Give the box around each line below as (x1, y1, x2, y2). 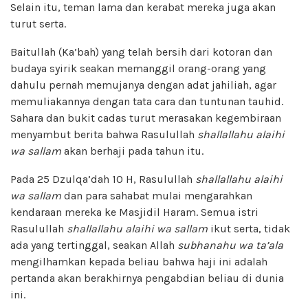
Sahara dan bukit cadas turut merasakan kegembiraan (10, 111, 281, 124)
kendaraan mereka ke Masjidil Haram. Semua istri (10, 205, 258, 219)
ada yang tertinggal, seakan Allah (10, 238, 177, 252)
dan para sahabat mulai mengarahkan (61, 188, 252, 202)
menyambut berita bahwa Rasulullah (10, 127, 197, 141)
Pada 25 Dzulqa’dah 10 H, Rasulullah (10, 172, 195, 186)
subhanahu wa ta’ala (177, 238, 283, 252)
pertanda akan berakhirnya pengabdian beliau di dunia (10, 271, 284, 285)
